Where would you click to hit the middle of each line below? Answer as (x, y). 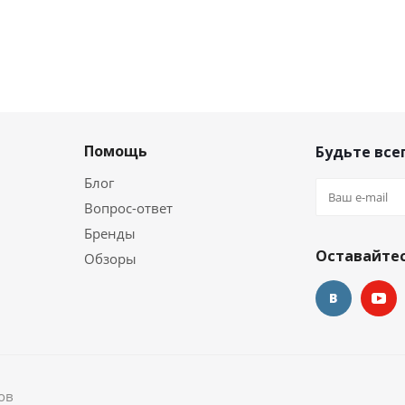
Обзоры (110, 259)
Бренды (110, 234)
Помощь (116, 151)
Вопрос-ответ (128, 208)
